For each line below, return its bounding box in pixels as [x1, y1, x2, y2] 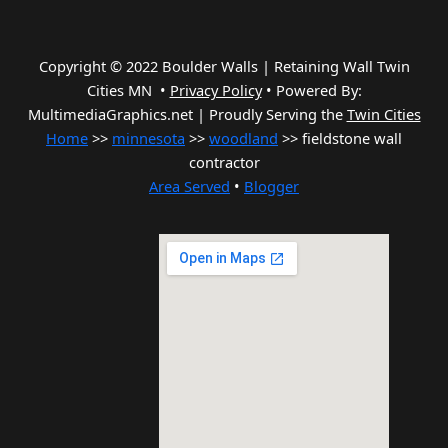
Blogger [244, 176, 299, 197]
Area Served [149, 176, 230, 197]
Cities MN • [86, 80, 170, 101]
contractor [188, 152, 260, 173]
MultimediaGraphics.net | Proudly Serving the [27, 104, 347, 125]
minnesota [112, 128, 185, 149]
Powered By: [275, 80, 362, 101]
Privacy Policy [169, 80, 262, 101]
